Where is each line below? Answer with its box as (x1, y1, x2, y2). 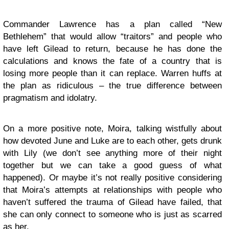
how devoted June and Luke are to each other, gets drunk (3, 136, 222, 146)
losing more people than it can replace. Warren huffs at (3, 68, 222, 79)
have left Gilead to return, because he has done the (3, 44, 222, 54)
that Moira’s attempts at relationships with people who (3, 185, 222, 195)
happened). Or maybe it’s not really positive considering (3, 173, 222, 183)
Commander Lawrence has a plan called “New (3, 19, 222, 30)
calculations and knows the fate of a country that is (3, 56, 222, 66)
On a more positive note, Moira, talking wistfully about (3, 124, 222, 134)
